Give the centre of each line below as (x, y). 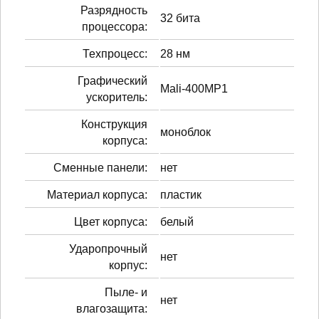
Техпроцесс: (115, 53)
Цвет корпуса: (111, 221)
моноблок (185, 132)
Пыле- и (126, 292)
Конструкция (114, 124)
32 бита (180, 18)
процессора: (115, 26)
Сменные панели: (100, 167)
